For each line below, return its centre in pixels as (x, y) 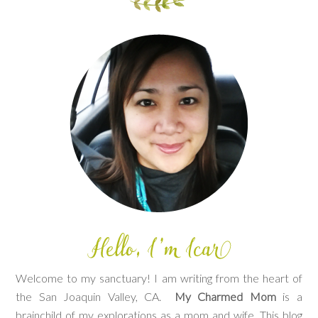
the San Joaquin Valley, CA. (95, 296)
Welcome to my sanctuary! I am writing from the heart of (159, 278)
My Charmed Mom (225, 296)
